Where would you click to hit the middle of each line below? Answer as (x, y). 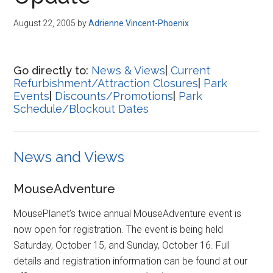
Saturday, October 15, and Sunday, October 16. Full (122, 245)
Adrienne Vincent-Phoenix (139, 23)
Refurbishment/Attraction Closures (106, 83)
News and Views (69, 157)
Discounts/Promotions (114, 96)
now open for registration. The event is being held (119, 229)
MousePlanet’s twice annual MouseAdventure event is (128, 213)
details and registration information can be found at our (131, 261)
